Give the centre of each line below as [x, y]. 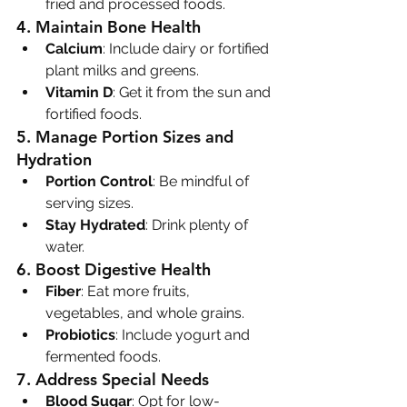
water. [65, 246]
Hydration [54, 159]
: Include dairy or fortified [188, 48]
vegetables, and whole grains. [145, 313]
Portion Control [99, 181]
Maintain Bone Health [118, 26]
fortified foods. [94, 114]
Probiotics [80, 334]
